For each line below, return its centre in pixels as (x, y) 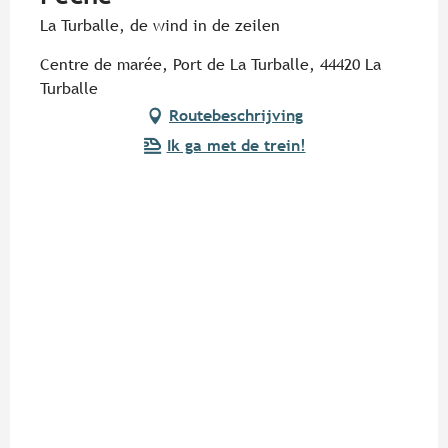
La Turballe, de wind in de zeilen (160, 26)
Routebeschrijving (236, 116)
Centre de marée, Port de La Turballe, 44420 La (210, 65)
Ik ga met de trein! (236, 146)
